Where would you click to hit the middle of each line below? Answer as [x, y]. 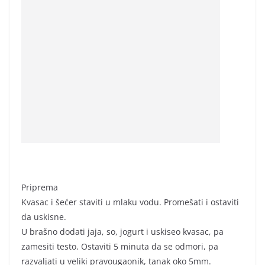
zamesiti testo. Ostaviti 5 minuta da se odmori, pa [120, 246]
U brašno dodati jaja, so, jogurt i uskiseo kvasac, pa [122, 231]
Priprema [40, 187]
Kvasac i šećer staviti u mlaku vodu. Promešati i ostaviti [130, 202]
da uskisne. [44, 216]
